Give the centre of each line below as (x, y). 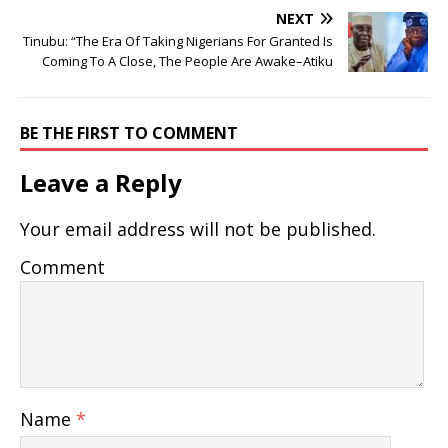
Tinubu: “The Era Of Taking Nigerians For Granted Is (178, 41)
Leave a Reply (101, 183)
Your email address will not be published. (198, 229)
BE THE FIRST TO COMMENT (129, 133)
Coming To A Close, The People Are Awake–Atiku (187, 61)
